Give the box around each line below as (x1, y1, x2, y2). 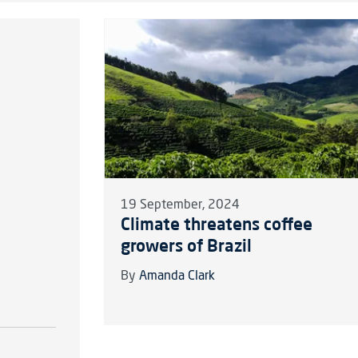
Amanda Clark (138, 269, 215, 283)
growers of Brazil (120, 234, 252, 256)
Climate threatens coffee (120, 213, 312, 234)
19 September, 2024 (120, 198, 240, 212)
